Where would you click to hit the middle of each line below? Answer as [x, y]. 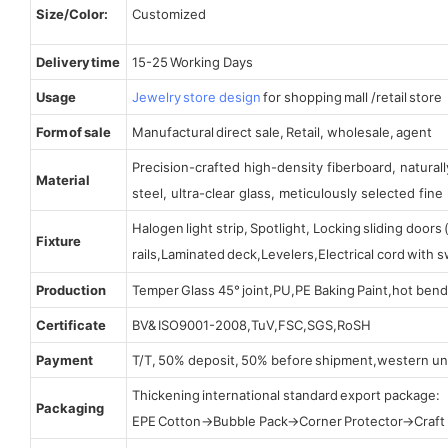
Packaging [69, 407]
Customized [168, 13]
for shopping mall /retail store [351, 96]
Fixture [58, 240]
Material [62, 179]
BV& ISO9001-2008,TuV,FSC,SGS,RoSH [251, 324]
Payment [64, 359]
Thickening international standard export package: [287, 394]
